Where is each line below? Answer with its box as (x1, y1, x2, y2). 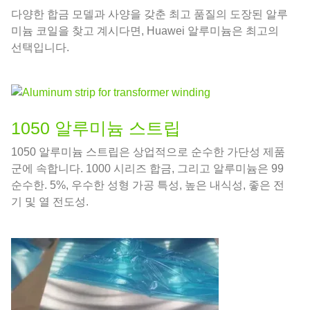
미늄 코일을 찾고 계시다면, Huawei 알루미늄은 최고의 (11, 25, 279, 37)
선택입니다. (11, 42, 69, 54)
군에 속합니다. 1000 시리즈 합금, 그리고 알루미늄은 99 (11, 163, 284, 175)
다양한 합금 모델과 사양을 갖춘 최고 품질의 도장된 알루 (11, 8, 288, 21)
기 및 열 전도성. (11, 196, 89, 208)
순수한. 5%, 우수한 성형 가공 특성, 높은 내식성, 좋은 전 (11, 179, 284, 192)
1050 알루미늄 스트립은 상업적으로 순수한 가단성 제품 (11, 146, 285, 158)
